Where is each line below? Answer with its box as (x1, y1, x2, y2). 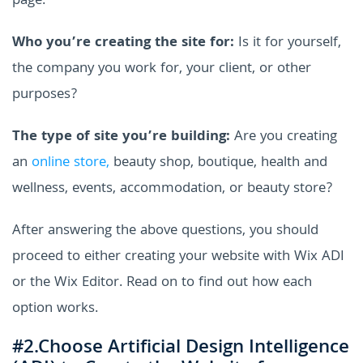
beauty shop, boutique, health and (109, 151, 327, 175)
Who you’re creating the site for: (12, 31, 234, 55)
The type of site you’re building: (12, 125, 234, 149)
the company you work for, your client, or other (12, 57, 311, 81)
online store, (32, 151, 109, 175)
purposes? (12, 83, 77, 107)
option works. (12, 297, 98, 321)
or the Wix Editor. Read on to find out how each (12, 271, 312, 295)
